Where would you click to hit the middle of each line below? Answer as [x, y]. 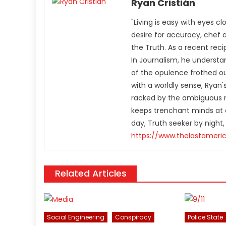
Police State [205, 217]
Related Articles [91, 174]
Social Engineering [76, 217]
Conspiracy [133, 217]
